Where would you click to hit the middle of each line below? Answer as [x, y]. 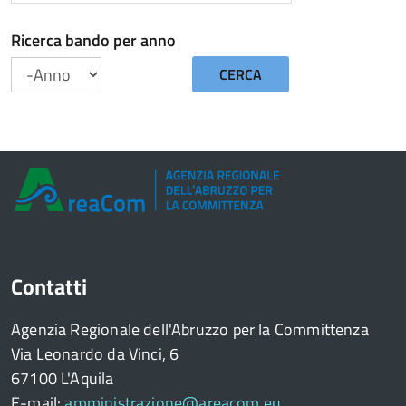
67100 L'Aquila [63, 379]
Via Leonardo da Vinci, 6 [95, 354]
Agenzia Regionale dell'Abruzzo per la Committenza [190, 330]
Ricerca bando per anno [93, 41]
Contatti [49, 287]
